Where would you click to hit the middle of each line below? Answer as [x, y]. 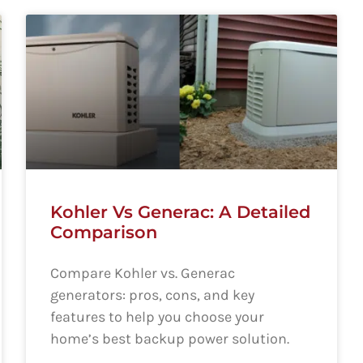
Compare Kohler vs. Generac [143, 273]
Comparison [104, 233]
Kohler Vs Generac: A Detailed [181, 212]
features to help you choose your [158, 317]
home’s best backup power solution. [170, 339]
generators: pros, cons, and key [153, 295]
